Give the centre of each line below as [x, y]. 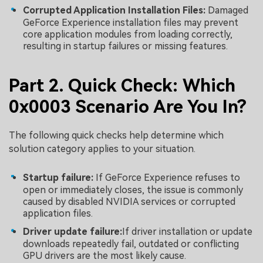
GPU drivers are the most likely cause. [104, 256]
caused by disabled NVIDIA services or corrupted [129, 201]
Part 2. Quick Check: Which [122, 85]
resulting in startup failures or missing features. [125, 46]
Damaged [228, 11]
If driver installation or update [187, 232]
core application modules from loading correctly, [128, 35]
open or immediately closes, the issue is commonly [133, 190]
